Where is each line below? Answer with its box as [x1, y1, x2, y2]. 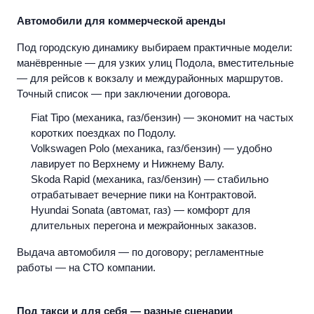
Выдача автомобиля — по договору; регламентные [17, 246, 264, 259]
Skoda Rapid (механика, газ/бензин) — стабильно [31, 173, 268, 186]
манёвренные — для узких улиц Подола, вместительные [17, 57, 294, 69]
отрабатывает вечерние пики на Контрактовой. [31, 189, 257, 201]
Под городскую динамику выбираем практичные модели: [17, 41, 292, 54]
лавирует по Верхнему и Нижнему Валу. [31, 158, 224, 170]
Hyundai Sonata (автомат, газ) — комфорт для [31, 204, 250, 217]
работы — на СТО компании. [17, 261, 156, 274]
